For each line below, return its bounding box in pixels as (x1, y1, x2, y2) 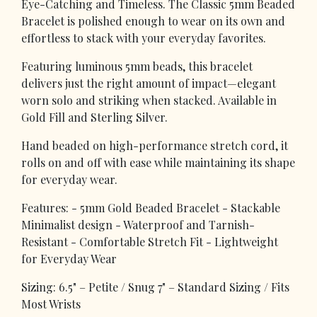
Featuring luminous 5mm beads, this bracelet (21, 58, 253, 74)
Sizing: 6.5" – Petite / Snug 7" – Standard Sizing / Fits (21, 279, 289, 294)
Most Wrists (21, 296, 81, 311)
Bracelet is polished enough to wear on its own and (21, 13, 285, 28)
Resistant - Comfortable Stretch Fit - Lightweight (21, 234, 278, 249)
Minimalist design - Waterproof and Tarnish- (21, 217, 255, 232)
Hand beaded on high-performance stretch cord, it (21, 137, 288, 153)
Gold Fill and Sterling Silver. (21, 109, 168, 125)
